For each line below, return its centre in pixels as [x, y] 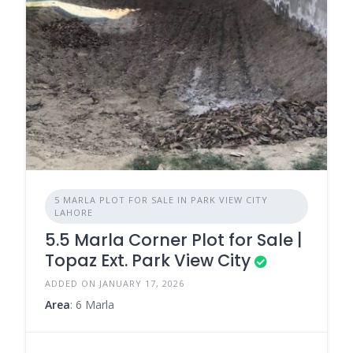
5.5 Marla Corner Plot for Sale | [174, 240]
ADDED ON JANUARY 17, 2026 [115, 284]
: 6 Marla [92, 305]
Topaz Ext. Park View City [148, 261]
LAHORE [74, 213]
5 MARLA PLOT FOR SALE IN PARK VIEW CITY [161, 200]
